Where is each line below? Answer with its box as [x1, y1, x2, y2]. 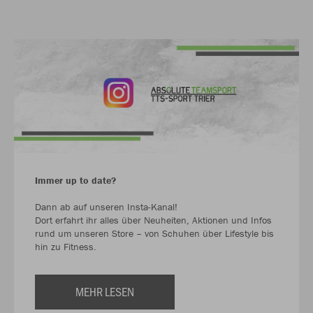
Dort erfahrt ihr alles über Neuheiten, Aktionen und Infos [35, 214, 272, 227]
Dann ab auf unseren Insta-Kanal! [35, 201, 177, 214]
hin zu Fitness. [35, 240, 96, 254]
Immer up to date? [35, 174, 116, 187]
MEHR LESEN [75, 283, 134, 300]
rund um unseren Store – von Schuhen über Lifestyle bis [35, 227, 274, 240]
